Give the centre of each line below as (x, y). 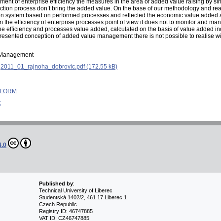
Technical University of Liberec (75, 191)
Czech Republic (58, 204)
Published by (56, 184)
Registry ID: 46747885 (66, 211)
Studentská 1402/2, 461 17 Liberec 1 (83, 198)
